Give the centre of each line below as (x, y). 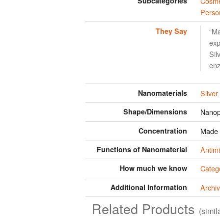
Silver (209, 93)
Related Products (145, 209)
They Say (172, 31)
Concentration (163, 130)
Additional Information (149, 187)
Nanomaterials (163, 93)
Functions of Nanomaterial (142, 150)
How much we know (154, 168)
